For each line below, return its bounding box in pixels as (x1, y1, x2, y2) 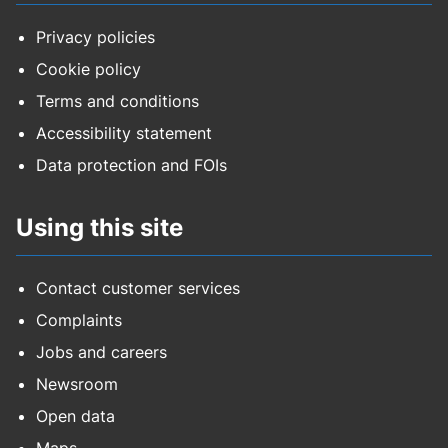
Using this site (16, 213, 183, 243)
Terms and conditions (36, 91, 199, 112)
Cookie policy (36, 59, 141, 80)
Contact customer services (36, 278, 240, 299)
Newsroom (36, 374, 118, 395)
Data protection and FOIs (36, 155, 227, 176)
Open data (36, 406, 115, 427)
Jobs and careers (36, 342, 167, 363)
